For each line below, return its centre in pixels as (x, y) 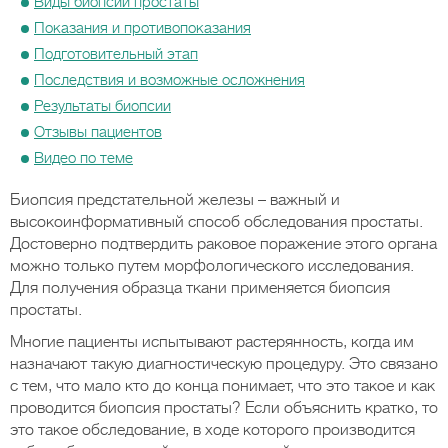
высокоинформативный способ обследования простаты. (216, 222)
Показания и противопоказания (142, 28)
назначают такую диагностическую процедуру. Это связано (224, 364)
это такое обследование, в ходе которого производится (212, 430)
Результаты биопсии (102, 106)
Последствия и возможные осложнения (169, 80)
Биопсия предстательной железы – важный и (175, 200)
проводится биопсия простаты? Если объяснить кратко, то (224, 408)
